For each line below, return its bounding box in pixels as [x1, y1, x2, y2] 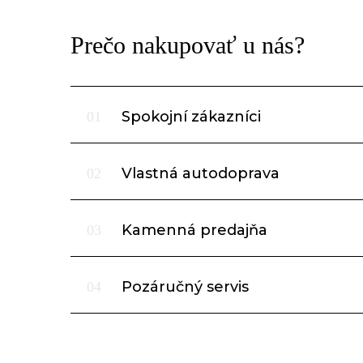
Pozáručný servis [117, 277, 249, 296]
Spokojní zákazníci [117, 107, 261, 126]
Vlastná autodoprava [117, 164, 280, 182]
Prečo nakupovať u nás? [70, 31, 305, 58]
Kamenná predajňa [117, 220, 267, 239]
